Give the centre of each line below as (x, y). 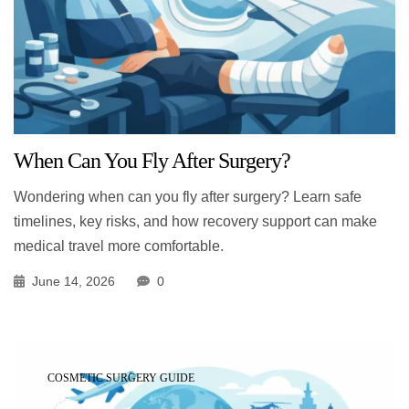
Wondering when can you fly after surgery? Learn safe (188, 196)
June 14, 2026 (73, 281)
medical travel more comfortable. (119, 246)
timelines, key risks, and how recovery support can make (195, 221)
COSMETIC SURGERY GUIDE (121, 378)
